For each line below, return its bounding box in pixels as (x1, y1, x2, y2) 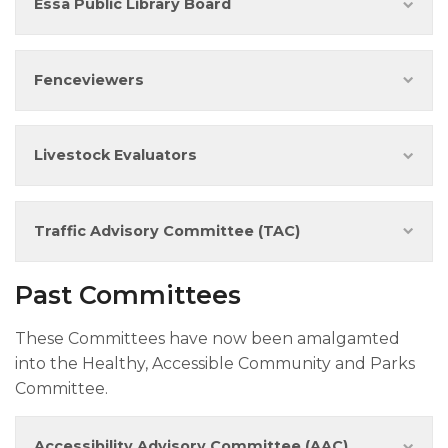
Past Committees (15, 279, 241, 310)
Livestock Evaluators (34, 146, 197, 165)
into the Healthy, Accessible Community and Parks (15, 354, 415, 374)
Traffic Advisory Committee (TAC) (34, 221, 300, 240)
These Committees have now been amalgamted (15, 329, 400, 349)
